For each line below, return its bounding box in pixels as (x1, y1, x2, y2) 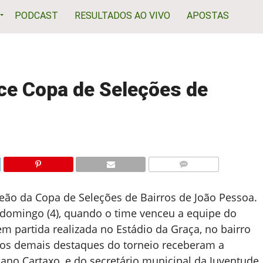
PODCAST (15, 9, 58, 21)
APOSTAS (187, 9, 229, 21)
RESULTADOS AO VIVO (75, 9, 170, 21)
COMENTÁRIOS (164, 175, 209, 181)
